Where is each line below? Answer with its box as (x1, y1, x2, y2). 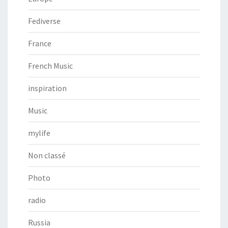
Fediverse (28, 15, 61, 26)
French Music (28, 60, 73, 71)
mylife (28, 127, 50, 138)
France (28, 38, 51, 48)
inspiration (28, 82, 67, 93)
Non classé (28, 150, 66, 160)
